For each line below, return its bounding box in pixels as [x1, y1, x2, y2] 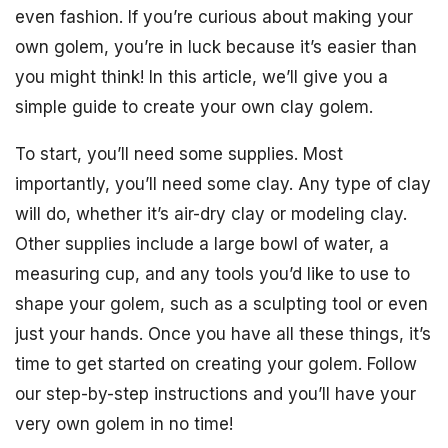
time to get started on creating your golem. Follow [15, 354, 417, 374]
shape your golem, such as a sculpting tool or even [15, 294, 428, 314]
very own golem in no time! [15, 414, 233, 434]
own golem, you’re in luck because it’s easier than [15, 37, 417, 57]
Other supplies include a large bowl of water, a [15, 234, 389, 254]
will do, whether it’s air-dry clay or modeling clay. [15, 204, 407, 224]
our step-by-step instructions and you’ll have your [15, 384, 416, 404]
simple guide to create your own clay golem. [15, 97, 373, 117]
